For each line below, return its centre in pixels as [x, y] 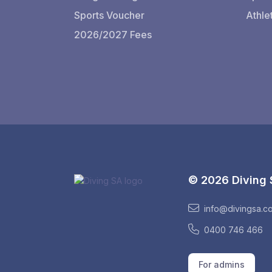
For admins [222, 265]
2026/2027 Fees [113, 35]
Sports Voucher [109, 15]
